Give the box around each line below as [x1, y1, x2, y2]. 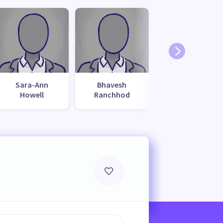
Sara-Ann [15, 79, 48, 90]
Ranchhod [94, 89, 130, 100]
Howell [19, 89, 44, 100]
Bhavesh [97, 79, 127, 90]
